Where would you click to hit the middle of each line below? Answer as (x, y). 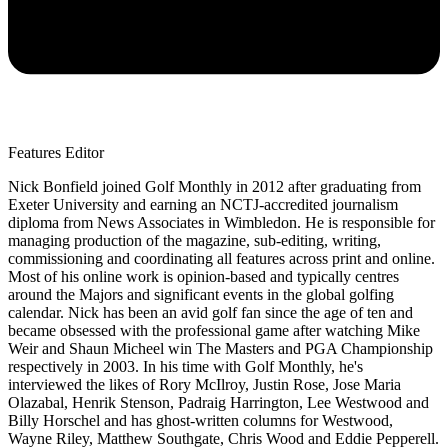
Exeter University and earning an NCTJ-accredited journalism (203, 205)
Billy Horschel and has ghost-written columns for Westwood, (200, 421)
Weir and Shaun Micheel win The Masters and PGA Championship (220, 349)
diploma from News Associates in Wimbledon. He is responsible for (221, 223)
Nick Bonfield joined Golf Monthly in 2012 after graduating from (214, 187)
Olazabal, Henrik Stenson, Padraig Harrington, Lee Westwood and (218, 403)
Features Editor (56, 153)
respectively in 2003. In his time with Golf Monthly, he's (185, 367)
